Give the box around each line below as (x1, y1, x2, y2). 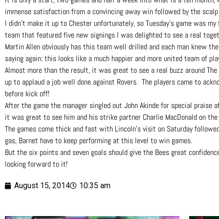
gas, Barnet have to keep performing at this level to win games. (5, 135, 194, 146)
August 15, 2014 (14, 181, 70, 191)
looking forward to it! (5, 159, 67, 170)
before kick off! (5, 88, 49, 99)
